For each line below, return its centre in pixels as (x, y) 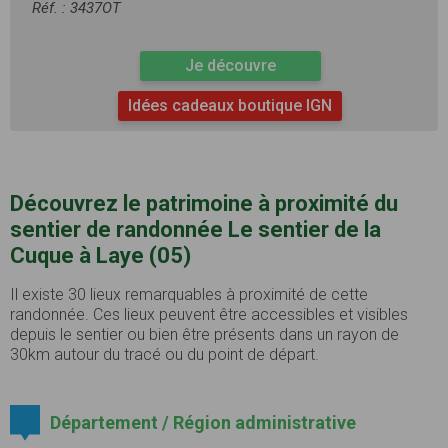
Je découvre (230, 65)
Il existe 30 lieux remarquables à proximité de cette (189, 294)
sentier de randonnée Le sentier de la (195, 229)
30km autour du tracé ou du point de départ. (164, 354)
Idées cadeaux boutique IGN (230, 105)
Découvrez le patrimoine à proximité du (204, 203)
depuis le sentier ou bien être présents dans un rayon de (204, 334)
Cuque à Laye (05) (100, 255)
